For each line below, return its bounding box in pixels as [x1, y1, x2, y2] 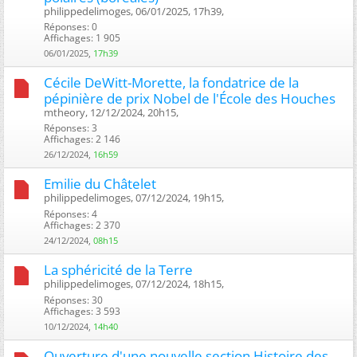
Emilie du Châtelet [44, 174, 156, 193]
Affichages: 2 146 [44, 131, 120, 146]
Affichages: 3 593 [44, 304, 120, 318]
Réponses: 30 [44, 292, 103, 307]
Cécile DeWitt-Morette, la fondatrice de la [44, 73, 299, 92]
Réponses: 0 [44, 19, 97, 33]
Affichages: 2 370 [44, 218, 120, 232]
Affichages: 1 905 [44, 30, 120, 45]
